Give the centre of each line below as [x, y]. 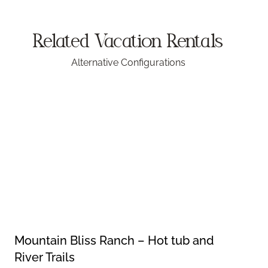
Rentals [195, 43]
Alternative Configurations [128, 63]
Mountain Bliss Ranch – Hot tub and [115, 241]
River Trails [45, 258]
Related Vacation [100, 43]
